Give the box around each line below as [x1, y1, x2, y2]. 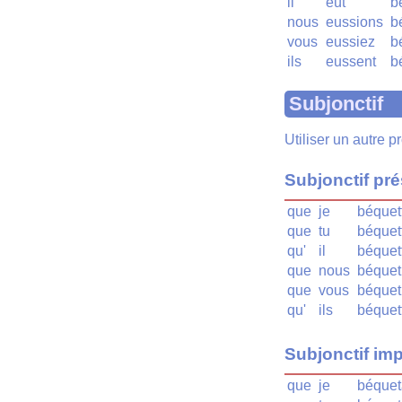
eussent [326, 53, 376, 69]
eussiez [326, 33, 375, 49]
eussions [326, 13, 383, 30]
